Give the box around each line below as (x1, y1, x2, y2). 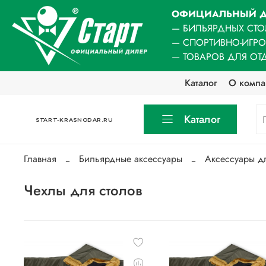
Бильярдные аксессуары (79, 152, 182, 166)
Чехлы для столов (24, 180, 142, 201)
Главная (24, 152, 56, 166)
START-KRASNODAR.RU (35, 116, 113, 123)
